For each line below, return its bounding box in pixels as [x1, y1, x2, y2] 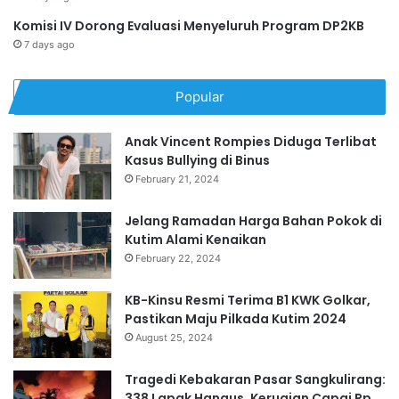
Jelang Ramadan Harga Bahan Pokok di [125, 212, 382, 231]
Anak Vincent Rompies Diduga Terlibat [125, 133, 377, 151]
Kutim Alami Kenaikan [125, 231, 266, 249]
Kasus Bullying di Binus [125, 151, 270, 170]
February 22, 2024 [135, 252, 221, 265]
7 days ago [24, 38, 75, 52]
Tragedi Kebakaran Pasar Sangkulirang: [125, 370, 386, 389]
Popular [175, 88, 224, 106]
